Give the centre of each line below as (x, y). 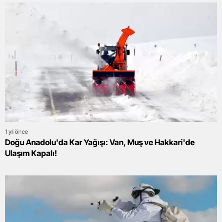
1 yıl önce (17, 131)
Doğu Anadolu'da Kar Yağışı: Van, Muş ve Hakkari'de (100, 142)
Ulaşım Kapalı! (31, 153)
